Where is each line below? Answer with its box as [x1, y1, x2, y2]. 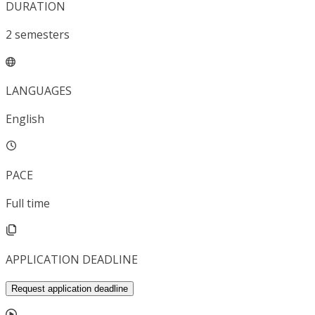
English [6, 111, 44, 127]
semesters [15, 27, 70, 43]
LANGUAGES [6, 83, 72, 99]
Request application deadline [11, 283, 128, 295]
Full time [6, 195, 50, 212]
